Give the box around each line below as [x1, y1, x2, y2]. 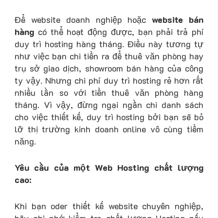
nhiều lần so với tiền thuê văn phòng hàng [15, 87, 203, 99]
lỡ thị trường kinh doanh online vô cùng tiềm [15, 123, 203, 135]
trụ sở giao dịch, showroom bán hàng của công [15, 62, 203, 74]
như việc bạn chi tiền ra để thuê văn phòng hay [15, 50, 203, 62]
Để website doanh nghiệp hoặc [15, 14, 152, 26]
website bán [152, 14, 204, 26]
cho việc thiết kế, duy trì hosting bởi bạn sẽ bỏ [15, 111, 203, 123]
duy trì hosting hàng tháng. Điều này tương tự [15, 38, 203, 50]
